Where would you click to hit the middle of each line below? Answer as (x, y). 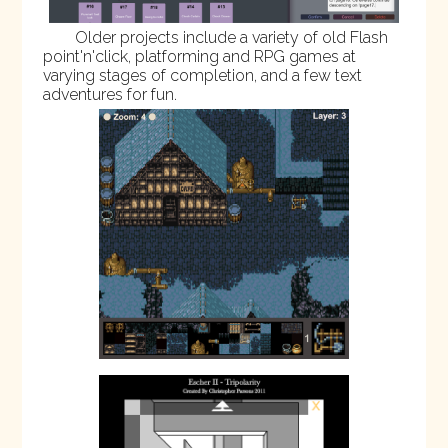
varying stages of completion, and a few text (202, 76)
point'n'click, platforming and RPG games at (199, 57)
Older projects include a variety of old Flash (231, 38)
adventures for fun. (109, 95)
